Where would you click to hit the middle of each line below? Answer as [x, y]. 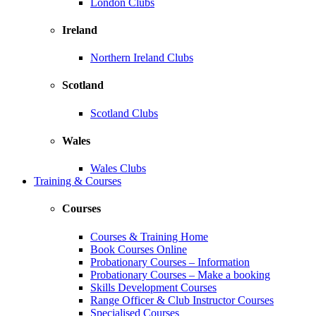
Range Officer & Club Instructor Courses [182, 300]
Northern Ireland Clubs [142, 58]
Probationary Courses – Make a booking [180, 274]
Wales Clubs [118, 169]
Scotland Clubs [124, 113]
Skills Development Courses [153, 287]
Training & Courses [78, 181]
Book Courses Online [139, 249]
